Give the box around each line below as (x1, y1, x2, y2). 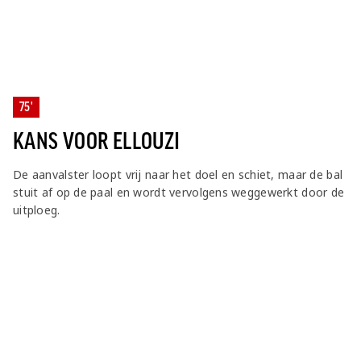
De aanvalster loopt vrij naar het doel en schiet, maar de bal (13, 167, 343, 182)
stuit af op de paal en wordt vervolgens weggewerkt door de (13, 185, 345, 200)
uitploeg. (13, 202, 60, 218)
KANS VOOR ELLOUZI (13, 129, 180, 154)
